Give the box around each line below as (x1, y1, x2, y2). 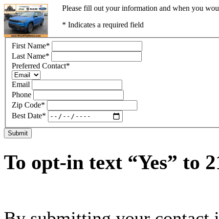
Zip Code (12, 100, 41, 109)
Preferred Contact (12, 61, 66, 70)
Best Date (12, 111, 42, 120)
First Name (12, 41, 46, 50)
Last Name (12, 51, 45, 60)
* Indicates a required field (62, 21, 144, 29)
